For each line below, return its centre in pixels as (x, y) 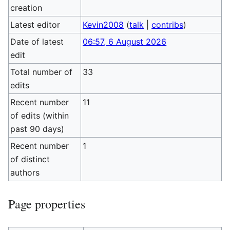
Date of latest (37, 42)
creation (26, 8)
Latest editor (35, 25)
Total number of (42, 72)
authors (25, 172)
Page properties (47, 204)
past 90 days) (37, 129)
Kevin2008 (103, 25)
